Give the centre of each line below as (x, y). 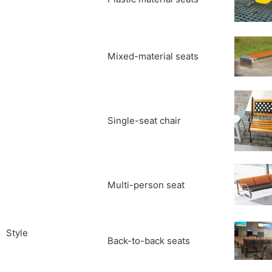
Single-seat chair (144, 121)
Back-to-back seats (149, 241)
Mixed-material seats (153, 56)
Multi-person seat (146, 185)
